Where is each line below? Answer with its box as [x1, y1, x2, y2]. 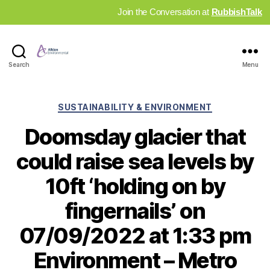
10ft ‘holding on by [45, 173, 225, 200]
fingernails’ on [64, 198, 206, 225]
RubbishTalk [211, 7, 262, 17]
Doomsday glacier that [24, 124, 246, 151]
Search [8, 61, 30, 69]
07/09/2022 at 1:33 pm [19, 222, 251, 250]
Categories [134, 98, 188, 111]
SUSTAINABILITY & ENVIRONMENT [58, 101, 212, 112]
